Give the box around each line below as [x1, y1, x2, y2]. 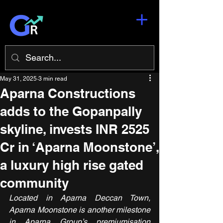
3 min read [38, 75, 67, 82]
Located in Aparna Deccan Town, [9, 193, 150, 203]
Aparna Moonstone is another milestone [9, 205, 150, 215]
